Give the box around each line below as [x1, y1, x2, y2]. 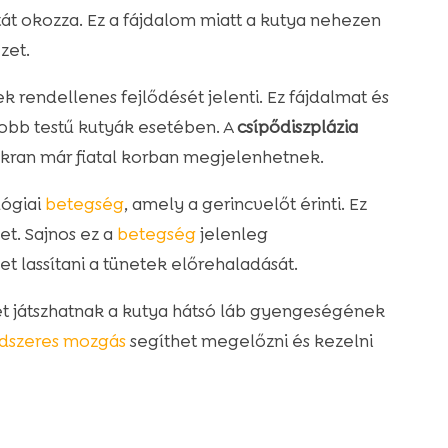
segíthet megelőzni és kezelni [125, 330, 373, 353]
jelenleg [195, 223, 268, 246]
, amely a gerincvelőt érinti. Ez [123, 193, 367, 216]
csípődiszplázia [236, 116, 358, 139]
